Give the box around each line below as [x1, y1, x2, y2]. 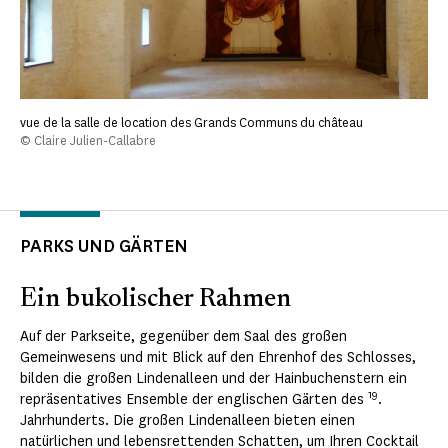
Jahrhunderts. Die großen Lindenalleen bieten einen [20, 411, 355, 431]
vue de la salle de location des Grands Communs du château [20, 114, 363, 132]
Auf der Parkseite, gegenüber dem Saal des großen [20, 327, 347, 347]
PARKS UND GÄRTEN [20, 234, 188, 259]
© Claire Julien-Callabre [20, 132, 156, 150]
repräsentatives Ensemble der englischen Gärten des [20, 390, 368, 410]
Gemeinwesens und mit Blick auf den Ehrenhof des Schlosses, [20, 348, 416, 368]
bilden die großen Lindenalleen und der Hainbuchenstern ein [20, 369, 407, 389]
